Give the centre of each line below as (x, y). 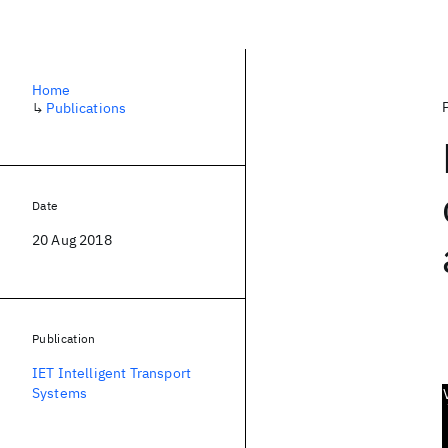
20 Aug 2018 (72, 240)
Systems (60, 393)
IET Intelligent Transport (112, 373)
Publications (86, 108)
